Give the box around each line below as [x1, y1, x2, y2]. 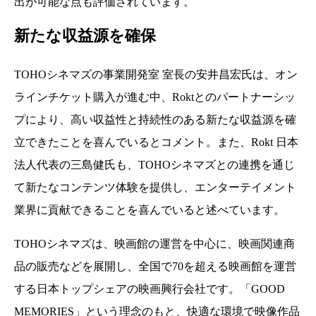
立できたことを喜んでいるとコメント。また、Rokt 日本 [14, 136, 298, 149]
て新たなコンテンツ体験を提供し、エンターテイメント [14, 181, 296, 194]
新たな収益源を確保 [14, 27, 156, 44]
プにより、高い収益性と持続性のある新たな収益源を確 [14, 114, 296, 126]
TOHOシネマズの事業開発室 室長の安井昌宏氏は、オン [14, 68, 298, 81]
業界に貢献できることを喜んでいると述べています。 [14, 204, 285, 217]
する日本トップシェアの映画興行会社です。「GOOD [14, 283, 285, 296]
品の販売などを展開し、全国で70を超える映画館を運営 [14, 260, 296, 273]
